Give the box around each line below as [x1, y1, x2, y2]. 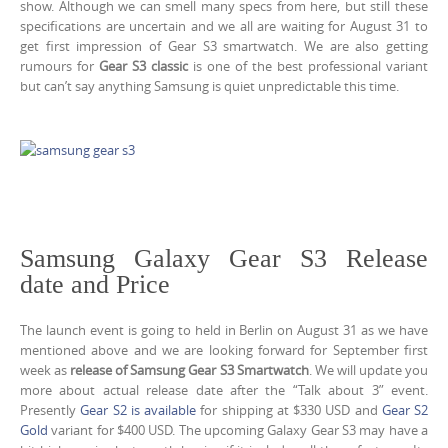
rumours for [20, 57, 99, 76]
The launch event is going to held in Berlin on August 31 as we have [20, 320, 428, 339]
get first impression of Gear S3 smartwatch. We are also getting [20, 37, 428, 56]
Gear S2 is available [80, 400, 196, 419]
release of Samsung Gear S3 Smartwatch [70, 360, 309, 379]
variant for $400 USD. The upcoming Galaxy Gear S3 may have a [48, 420, 428, 439]
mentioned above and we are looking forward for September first [20, 340, 428, 359]
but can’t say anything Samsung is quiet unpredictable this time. [20, 77, 399, 96]
